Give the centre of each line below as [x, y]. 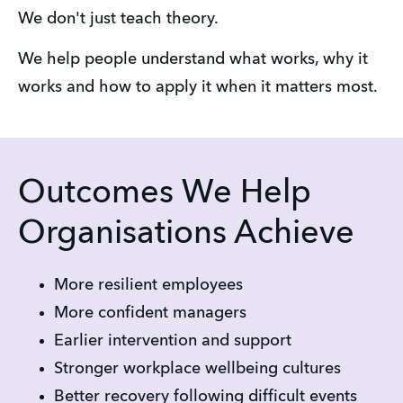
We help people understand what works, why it [193, 59]
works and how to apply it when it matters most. [198, 87]
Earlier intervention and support [173, 340]
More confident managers [150, 313]
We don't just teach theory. [118, 19]
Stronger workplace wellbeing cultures [197, 368]
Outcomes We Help [165, 194]
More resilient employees [148, 285]
